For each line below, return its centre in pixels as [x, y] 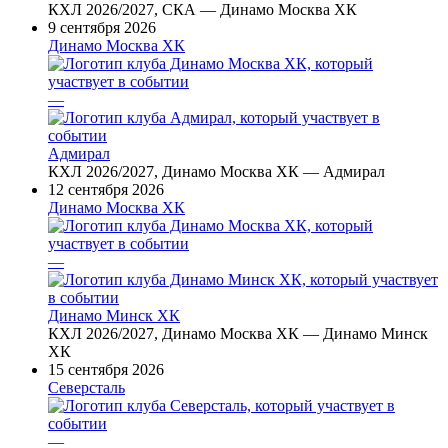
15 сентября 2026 [106, 369]
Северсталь [86, 387]
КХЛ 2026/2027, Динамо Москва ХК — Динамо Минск [238, 333]
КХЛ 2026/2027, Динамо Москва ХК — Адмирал [216, 171]
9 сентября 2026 [102, 27]
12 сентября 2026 [106, 189]
